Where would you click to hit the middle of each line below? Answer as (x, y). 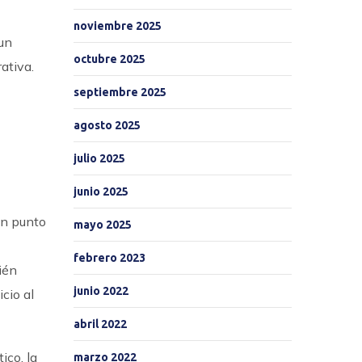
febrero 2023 (109, 258)
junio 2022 (101, 291)
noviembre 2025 (118, 26)
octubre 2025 (109, 59)
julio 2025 (99, 158)
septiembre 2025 (120, 92)
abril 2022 (100, 324)
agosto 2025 (107, 125)
